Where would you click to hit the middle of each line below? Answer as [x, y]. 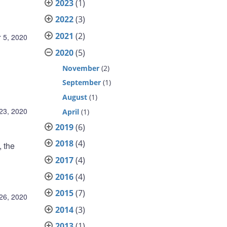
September [82, 83]
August [75, 97]
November [81, 68]
